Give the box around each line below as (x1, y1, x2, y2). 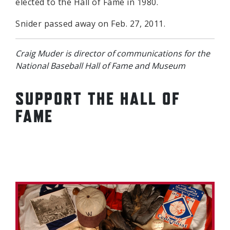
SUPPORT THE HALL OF (15, 88, 181, 109)
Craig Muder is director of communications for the (15, 48, 210, 60)
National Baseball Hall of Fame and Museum (15, 60, 185, 72)
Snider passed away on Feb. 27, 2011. (15, 18, 165, 30)
